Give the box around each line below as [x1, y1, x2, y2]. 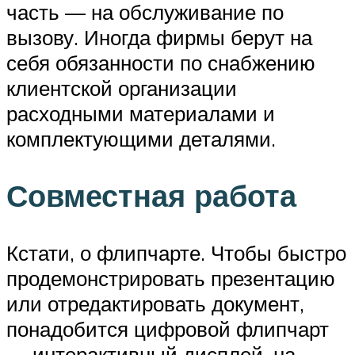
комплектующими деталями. [6, 125, 276, 151]
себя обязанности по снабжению [6, 49, 315, 75]
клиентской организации [6, 74, 237, 101]
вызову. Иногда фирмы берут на [6, 24, 312, 50]
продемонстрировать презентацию [6, 265, 335, 292]
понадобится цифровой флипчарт [6, 316, 329, 342]
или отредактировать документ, [6, 291, 304, 317]
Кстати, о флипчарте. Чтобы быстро [6, 240, 346, 266]
